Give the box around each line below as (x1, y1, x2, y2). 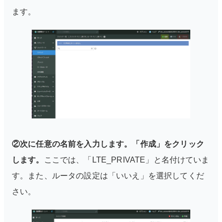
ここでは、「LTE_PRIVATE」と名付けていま (44, 155, 210, 164)
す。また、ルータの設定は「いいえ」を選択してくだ (12, 171, 204, 180)
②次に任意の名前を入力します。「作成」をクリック (12, 139, 204, 148)
